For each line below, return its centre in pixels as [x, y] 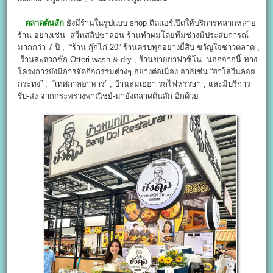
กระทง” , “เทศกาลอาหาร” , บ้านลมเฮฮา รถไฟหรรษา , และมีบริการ [134, 84]
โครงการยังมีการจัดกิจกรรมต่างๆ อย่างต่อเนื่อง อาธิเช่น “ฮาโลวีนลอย [137, 72]
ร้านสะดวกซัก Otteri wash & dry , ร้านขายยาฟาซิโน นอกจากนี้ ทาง [138, 60]
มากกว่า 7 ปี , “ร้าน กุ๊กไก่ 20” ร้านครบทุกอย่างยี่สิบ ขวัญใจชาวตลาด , [139, 48]
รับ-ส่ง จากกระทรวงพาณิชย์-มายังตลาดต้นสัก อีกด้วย [108, 96]
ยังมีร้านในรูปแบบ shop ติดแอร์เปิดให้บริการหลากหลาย [160, 23]
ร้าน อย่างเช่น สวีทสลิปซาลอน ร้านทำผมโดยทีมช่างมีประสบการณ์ [133, 35]
